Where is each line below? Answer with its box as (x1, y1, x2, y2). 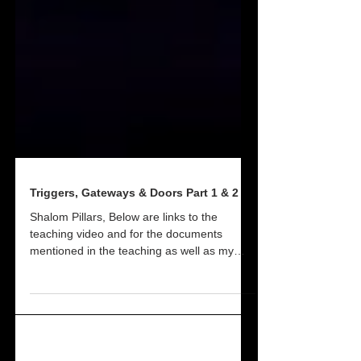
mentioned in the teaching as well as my (30, 284, 234, 297)
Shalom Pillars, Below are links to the (30, 251, 218, 263)
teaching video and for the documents (30, 268, 222, 280)
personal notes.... (30, 301, 118, 314)
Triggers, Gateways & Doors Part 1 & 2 (30, 226, 239, 239)
